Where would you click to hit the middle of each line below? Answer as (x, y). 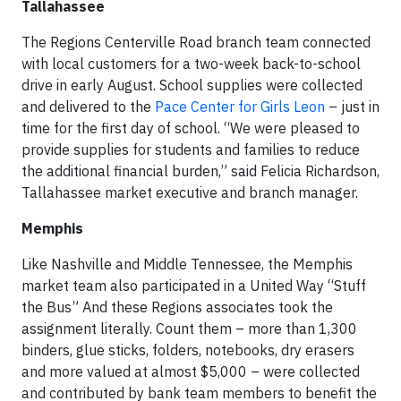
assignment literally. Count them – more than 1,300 (189, 328)
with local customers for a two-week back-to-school (191, 64)
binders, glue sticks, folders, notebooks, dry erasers (188, 350)
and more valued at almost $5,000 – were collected (191, 371)
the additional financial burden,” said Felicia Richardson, (200, 171)
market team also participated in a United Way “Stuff (194, 286)
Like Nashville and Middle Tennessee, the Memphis (187, 264)
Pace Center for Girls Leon (240, 107)
